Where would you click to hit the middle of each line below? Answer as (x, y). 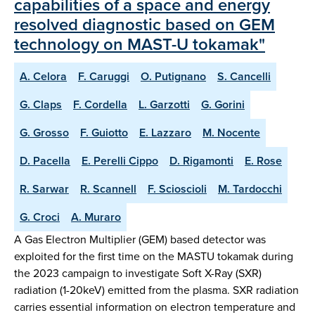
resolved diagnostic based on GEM (144, 24)
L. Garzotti (164, 104)
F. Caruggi (104, 76)
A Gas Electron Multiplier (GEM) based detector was (140, 239)
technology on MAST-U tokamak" (140, 44)
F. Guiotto (104, 132)
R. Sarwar (44, 188)
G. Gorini (223, 104)
